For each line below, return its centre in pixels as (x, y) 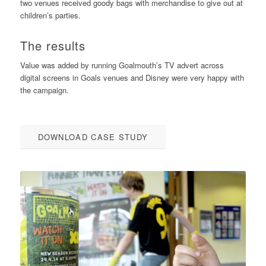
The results (53, 46)
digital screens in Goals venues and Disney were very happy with (132, 78)
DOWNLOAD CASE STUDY (93, 137)
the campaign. (44, 90)
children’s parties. (50, 15)
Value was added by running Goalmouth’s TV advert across (122, 65)
